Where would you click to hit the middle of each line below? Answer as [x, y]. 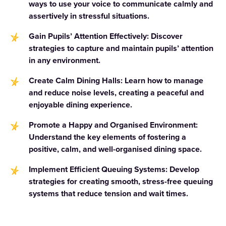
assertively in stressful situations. [89, 16]
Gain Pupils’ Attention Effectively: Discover [105, 36]
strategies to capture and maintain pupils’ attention [121, 48]
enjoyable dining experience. [80, 105]
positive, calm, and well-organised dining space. [115, 149]
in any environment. [64, 61]
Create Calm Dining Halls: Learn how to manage [116, 81]
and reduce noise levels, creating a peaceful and [116, 93]
